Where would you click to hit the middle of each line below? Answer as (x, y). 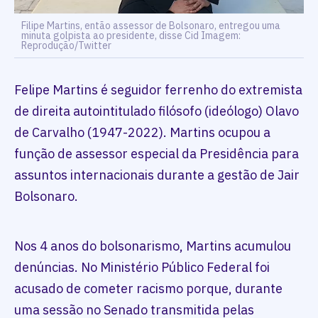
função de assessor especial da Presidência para (157, 154)
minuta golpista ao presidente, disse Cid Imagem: (131, 36)
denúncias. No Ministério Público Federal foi (142, 268)
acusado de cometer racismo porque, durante (148, 289)
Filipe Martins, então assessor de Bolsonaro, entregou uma (151, 26)
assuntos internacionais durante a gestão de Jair (157, 175)
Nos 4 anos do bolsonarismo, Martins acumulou (153, 246)
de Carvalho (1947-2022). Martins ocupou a (142, 133)
